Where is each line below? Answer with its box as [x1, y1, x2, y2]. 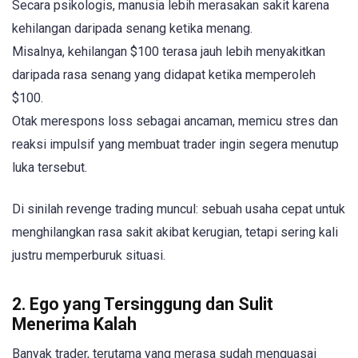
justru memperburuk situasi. [12, 248, 165, 264]
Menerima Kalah [12, 313, 137, 334]
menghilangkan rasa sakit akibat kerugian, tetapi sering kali [12, 225, 338, 241]
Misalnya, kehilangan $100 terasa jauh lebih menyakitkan [12, 44, 325, 60]
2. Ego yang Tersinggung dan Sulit [12, 293, 273, 314]
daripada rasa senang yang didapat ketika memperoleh [12, 67, 316, 83]
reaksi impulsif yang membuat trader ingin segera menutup [12, 137, 339, 153]
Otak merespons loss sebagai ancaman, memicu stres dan [12, 113, 338, 129]
